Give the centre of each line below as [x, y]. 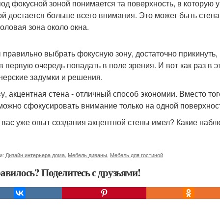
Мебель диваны [87, 155]
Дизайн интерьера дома [35, 155]
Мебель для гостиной [137, 155]
